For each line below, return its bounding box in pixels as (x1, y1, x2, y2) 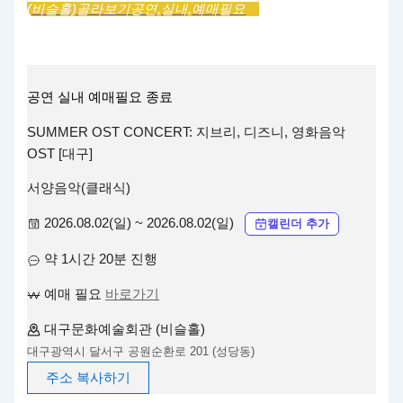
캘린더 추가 (267, 216, 330, 230)
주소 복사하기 (46, 370, 131, 385)
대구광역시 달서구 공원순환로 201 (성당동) (27, 344, 255, 358)
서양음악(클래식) (27, 181, 131, 196)
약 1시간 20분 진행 (44, 252, 158, 267)
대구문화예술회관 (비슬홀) (44, 321, 206, 336)
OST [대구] (27, 146, 94, 161)
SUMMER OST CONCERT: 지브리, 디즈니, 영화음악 (27, 124, 346, 139)
